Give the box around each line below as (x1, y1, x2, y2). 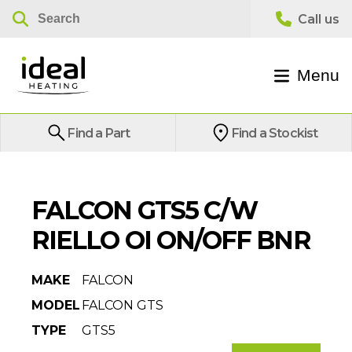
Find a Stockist (231, 125, 318, 141)
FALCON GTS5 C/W (31, 195, 258, 225)
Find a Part (68, 125, 130, 141)
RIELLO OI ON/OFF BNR (31, 225, 310, 255)
